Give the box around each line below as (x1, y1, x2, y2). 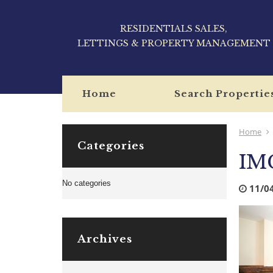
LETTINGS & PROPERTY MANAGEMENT (77, 38, 271, 49)
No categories (62, 179, 111, 188)
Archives (77, 233, 132, 246)
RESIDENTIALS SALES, (120, 23, 228, 34)
